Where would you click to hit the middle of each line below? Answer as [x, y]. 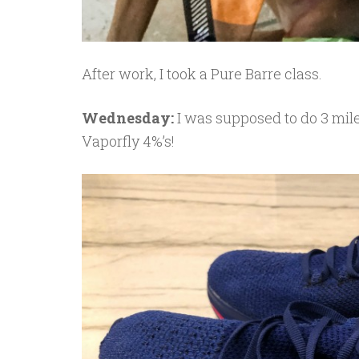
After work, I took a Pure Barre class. [202, 74]
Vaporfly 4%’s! [128, 141]
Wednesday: [129, 118]
